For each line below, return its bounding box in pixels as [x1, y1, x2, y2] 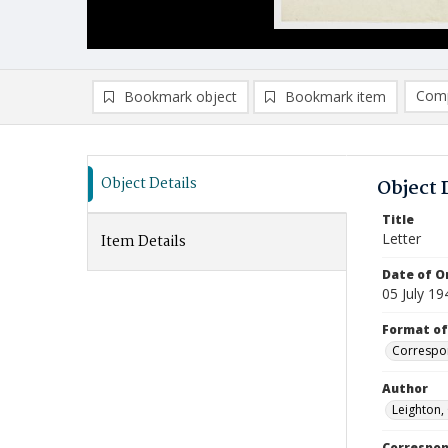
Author [382, 380, 428, 397]
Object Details [101, 172, 197, 196]
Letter [382, 229, 421, 248]
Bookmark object [124, 87, 237, 106]
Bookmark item [285, 87, 386, 106]
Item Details [101, 230, 186, 254]
